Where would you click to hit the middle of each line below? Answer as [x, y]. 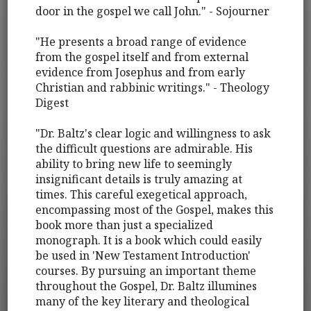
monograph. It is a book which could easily [149, 241]
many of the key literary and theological [143, 302]
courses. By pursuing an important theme [146, 271]
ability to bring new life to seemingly [134, 164]
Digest [52, 103]
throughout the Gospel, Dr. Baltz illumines [146, 286]
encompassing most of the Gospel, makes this [155, 210]
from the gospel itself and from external [142, 57]
